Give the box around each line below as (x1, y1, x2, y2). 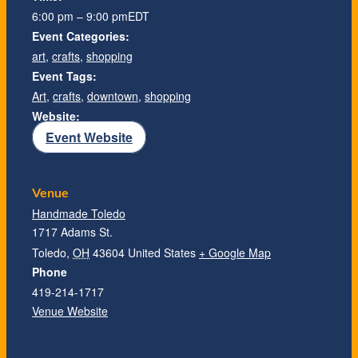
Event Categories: (32, 27, 129, 44)
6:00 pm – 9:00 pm (32, 7, 128, 24)
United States (128, 245, 196, 261)
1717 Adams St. (32, 224, 113, 241)
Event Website (46, 127, 133, 146)
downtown (87, 87, 138, 104)
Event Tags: (32, 67, 97, 84)
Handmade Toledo (32, 205, 125, 222)
